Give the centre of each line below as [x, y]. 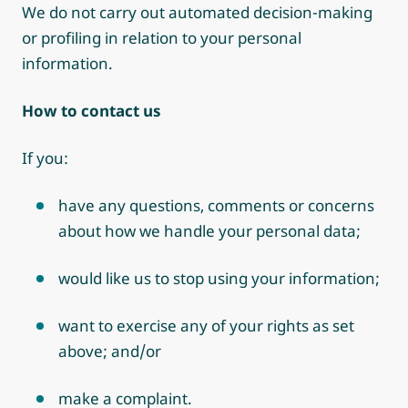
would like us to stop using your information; [219, 278]
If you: [45, 158]
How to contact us [91, 111]
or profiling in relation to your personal [162, 38]
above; [83, 351]
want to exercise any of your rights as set [206, 326]
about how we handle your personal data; [209, 231]
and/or [134, 351]
